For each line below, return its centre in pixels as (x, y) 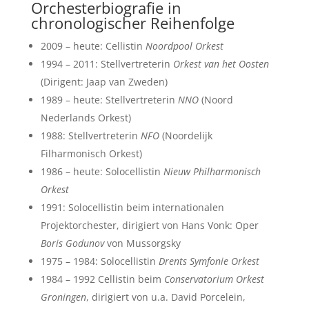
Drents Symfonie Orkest (209, 261)
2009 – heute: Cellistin (93, 46)
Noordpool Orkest (184, 46)
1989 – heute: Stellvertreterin (109, 100)
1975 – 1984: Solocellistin (99, 261)
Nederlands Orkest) (86, 118)
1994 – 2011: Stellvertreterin (107, 64)
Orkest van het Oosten (221, 64)
